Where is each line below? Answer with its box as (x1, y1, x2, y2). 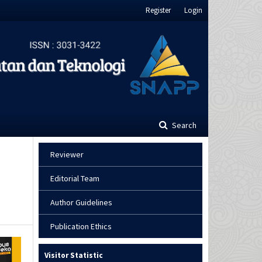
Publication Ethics (50, 221, 112, 232)
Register (146, 5, 171, 15)
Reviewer (50, 149, 84, 160)
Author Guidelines (50, 197, 112, 208)
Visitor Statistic (44, 250, 103, 261)
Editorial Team (50, 173, 99, 184)
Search (170, 120, 196, 131)
